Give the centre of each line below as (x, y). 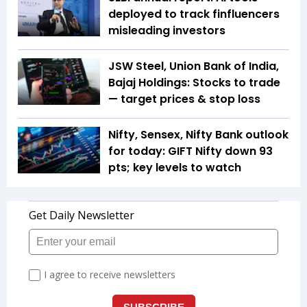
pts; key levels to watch (175, 168)
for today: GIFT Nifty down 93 (191, 151)
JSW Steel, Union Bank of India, (194, 66)
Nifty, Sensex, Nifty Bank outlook (198, 135)
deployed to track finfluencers (194, 14)
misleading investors (167, 31)
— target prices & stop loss (184, 99)
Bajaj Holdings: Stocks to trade (194, 83)
